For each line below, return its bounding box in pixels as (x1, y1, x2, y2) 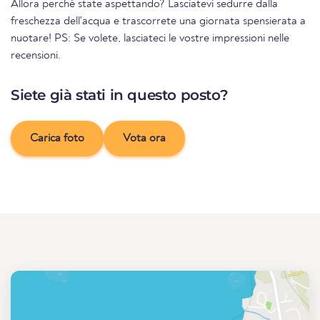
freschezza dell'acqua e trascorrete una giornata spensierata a (11, 16, 306, 28)
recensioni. (11, 50, 61, 62)
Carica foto (30, 133, 84, 145)
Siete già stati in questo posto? (11, 86, 229, 104)
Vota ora (123, 133, 166, 145)
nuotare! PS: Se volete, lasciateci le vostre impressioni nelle (11, 33, 289, 45)
